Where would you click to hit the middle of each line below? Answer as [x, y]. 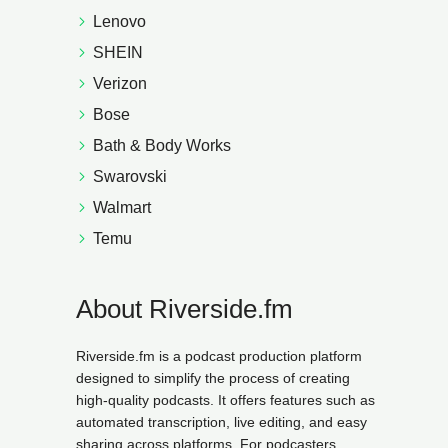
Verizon [120, 83]
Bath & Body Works [162, 145]
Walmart [122, 207]
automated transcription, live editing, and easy [221, 422]
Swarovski [130, 176]
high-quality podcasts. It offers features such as [225, 400]
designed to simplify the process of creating [213, 378]
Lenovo [119, 21]
